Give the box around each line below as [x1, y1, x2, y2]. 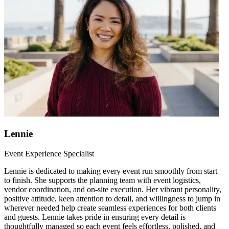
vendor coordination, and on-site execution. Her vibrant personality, [4, 185, 221, 194]
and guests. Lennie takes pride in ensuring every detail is [4, 212, 186, 221]
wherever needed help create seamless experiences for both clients [4, 203, 216, 212]
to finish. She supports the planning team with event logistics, [4, 175, 201, 185]
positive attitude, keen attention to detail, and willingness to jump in [4, 194, 220, 203]
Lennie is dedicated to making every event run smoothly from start [4, 166, 217, 175]
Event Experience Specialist [4, 149, 94, 158]
